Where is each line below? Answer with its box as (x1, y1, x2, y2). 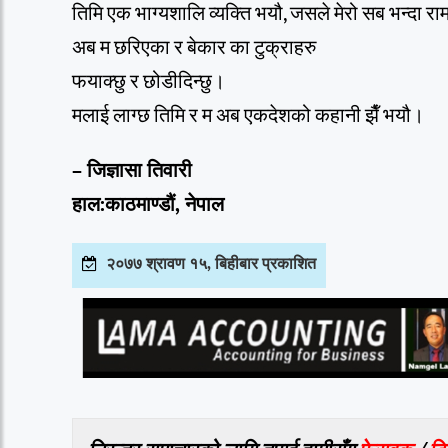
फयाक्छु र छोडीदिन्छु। (72, 64, 225, 99)
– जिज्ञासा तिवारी (72, 153, 192, 188)
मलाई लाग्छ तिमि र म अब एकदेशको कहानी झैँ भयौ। (72, 98, 424, 133)
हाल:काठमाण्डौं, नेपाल (72, 187, 224, 222)
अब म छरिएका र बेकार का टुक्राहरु (72, 30, 316, 65)
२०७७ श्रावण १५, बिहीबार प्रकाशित (106, 250, 317, 278)
